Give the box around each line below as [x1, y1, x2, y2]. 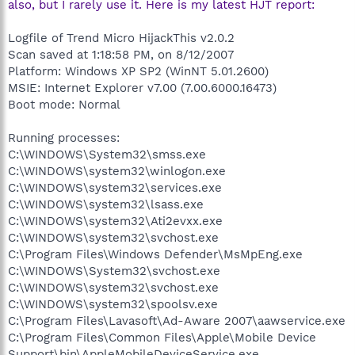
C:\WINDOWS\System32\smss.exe [8, 147, 206, 162]
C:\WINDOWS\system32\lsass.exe [8, 197, 204, 212]
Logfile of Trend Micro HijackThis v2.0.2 [8, 30, 235, 45]
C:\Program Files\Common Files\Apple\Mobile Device [8, 330, 316, 345]
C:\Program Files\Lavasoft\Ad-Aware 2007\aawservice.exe [8, 313, 345, 328]
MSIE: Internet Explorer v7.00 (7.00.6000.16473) [8, 80, 277, 95]
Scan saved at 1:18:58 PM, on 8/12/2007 [8, 47, 234, 62]
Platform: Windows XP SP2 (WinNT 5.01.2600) [8, 63, 269, 78]
